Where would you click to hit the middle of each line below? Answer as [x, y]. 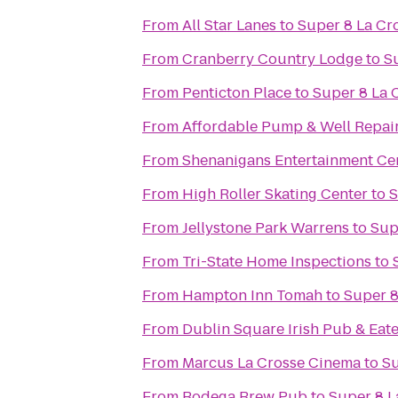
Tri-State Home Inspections [277, 262]
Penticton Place [237, 93]
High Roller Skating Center [275, 194]
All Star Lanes [229, 25]
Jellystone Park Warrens [266, 228]
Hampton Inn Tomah [252, 295]
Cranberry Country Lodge [272, 59]
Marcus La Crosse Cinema [271, 363]
